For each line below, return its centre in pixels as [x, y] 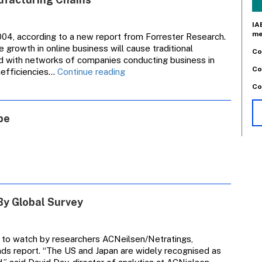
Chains [137, 118]
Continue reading [91, 72]
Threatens [145, 83]
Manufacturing [154, 106]
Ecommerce [149, 71]
